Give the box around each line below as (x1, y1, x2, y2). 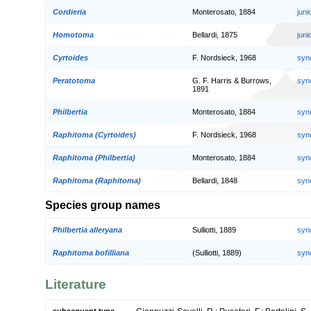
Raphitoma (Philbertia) (53, 153, 135, 162)
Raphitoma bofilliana (53, 248, 129, 257)
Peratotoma (53, 76, 95, 85)
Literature (45, 276, 106, 292)
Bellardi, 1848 (192, 176, 237, 185)
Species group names (45, 198, 160, 211)
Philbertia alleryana (53, 225, 122, 234)
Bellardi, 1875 (192, 30, 237, 39)
